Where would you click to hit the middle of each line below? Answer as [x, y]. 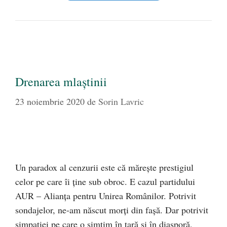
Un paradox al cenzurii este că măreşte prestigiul [104, 167]
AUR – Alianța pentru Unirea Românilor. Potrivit [106, 196]
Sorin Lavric [121, 102]
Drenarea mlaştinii [61, 82]
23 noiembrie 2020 [50, 102]
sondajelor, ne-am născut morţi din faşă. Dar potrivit [112, 210]
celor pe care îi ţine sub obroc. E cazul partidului [105, 182]
